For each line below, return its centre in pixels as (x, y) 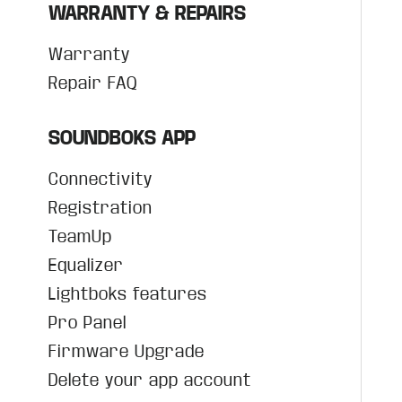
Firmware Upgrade (127, 351)
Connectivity (101, 179)
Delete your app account (150, 380)
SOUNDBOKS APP (122, 138)
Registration (101, 208)
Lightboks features (128, 294)
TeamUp (81, 236)
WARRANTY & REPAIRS (148, 13)
